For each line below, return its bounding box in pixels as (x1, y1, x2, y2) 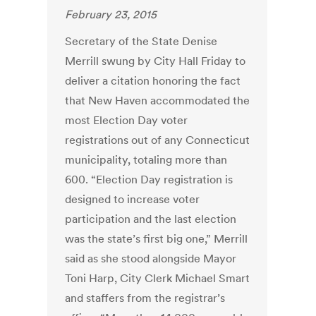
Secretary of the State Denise (65, 34, 218, 49)
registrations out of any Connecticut (65, 133, 250, 147)
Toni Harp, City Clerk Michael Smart (65, 271, 250, 286)
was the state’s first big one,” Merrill (65, 231, 248, 246)
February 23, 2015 (65, 7, 157, 22)
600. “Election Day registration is (65, 172, 233, 187)
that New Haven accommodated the (65, 93, 250, 108)
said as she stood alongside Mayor (65, 251, 237, 266)
